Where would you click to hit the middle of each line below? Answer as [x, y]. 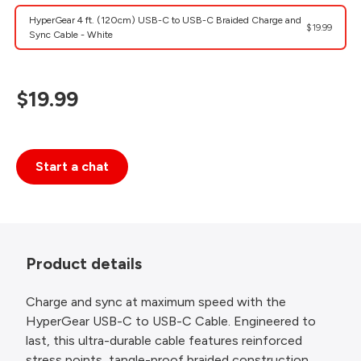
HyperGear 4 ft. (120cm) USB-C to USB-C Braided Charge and [165, 20]
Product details [84, 263]
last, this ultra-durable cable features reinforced [164, 340]
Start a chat [72, 166]
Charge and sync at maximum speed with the [156, 302]
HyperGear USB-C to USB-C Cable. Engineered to [171, 321]
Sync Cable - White [71, 35]
